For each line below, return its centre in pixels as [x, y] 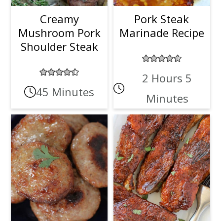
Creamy [59, 18]
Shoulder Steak [59, 46]
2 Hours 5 [167, 78]
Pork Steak [162, 18]
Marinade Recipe [162, 32]
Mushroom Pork [59, 32]
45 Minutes [65, 92]
